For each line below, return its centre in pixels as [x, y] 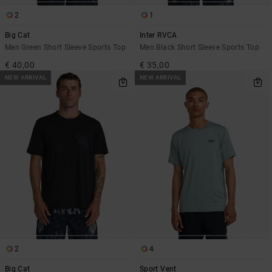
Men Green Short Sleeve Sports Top [65, 48]
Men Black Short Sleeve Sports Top [199, 48]
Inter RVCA [158, 36]
